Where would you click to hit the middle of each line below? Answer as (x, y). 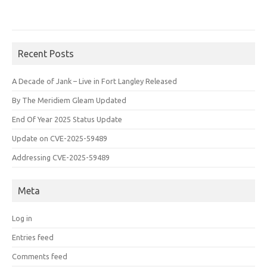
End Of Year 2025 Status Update (67, 119)
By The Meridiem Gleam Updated (69, 100)
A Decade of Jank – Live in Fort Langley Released (94, 81)
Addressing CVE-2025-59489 (61, 158)
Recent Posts (46, 54)
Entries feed (33, 237)
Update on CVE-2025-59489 (60, 139)
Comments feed (40, 257)
